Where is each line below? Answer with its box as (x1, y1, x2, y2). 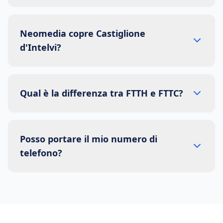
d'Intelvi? (20, 41, 61, 53)
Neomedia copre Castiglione (20, 27, 145, 39)
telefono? (20, 147, 62, 159)
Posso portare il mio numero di (20, 133, 157, 145)
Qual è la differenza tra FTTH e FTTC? (20, 87, 183, 99)
